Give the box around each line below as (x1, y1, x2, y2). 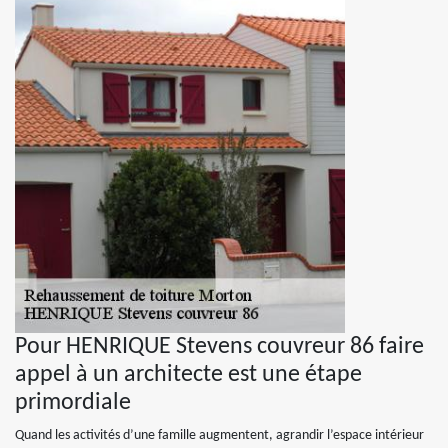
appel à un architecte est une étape (15, 363, 362, 387)
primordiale (15, 391, 131, 415)
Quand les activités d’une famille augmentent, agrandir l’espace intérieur (15, 428, 424, 443)
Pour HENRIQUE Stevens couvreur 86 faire (15, 335, 424, 359)
